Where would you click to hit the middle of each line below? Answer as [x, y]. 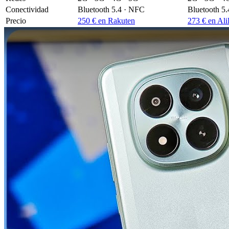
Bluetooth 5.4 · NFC [111, 9]
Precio [16, 20]
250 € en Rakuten [106, 20]
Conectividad [27, 9]
